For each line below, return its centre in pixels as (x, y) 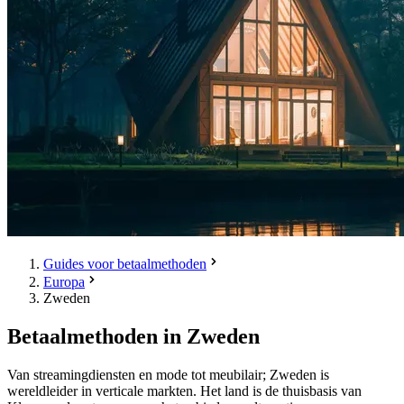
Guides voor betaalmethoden (125, 264)
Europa (64, 282)
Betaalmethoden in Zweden (133, 336)
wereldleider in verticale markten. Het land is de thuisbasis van (184, 390)
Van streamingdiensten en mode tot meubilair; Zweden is (168, 374)
